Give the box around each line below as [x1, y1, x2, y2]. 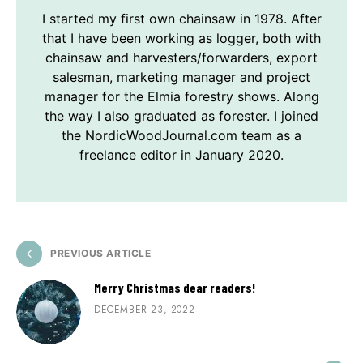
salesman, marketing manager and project [53, 69, 310, 86]
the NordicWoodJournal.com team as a [62, 127, 301, 144]
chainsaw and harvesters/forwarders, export [45, 49, 318, 66]
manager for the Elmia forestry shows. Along [44, 88, 319, 105]
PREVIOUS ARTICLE [50, 247, 152, 260]
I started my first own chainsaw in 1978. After [41, 11, 322, 28]
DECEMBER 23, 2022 [94, 302, 195, 318]
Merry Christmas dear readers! [94, 280, 255, 296]
